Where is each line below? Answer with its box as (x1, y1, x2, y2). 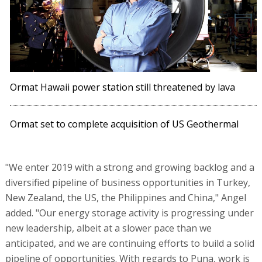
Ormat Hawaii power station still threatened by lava (10, 81, 236, 94)
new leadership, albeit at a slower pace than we (5, 222, 212, 235)
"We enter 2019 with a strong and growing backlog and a (5, 161, 254, 174)
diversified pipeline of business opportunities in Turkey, (5, 176, 250, 189)
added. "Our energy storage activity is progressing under (5, 206, 254, 220)
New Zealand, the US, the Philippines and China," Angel (5, 191, 246, 205)
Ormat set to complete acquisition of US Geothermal (10, 118, 239, 131)
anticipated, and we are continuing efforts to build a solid (5, 237, 254, 250)
